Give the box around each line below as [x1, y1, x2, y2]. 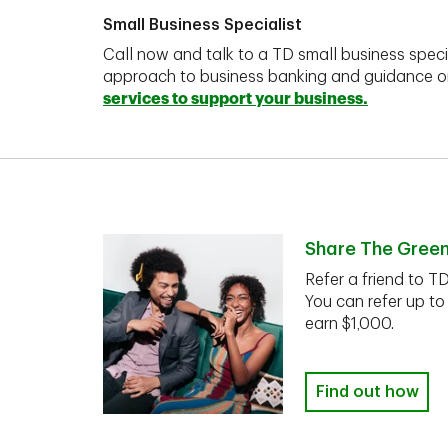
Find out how [315, 384, 419, 400]
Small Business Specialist [103, 16, 302, 33]
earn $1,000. [305, 316, 394, 332]
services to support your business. [103, 90, 368, 107]
